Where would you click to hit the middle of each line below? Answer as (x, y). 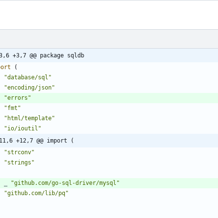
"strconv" (19, 152)
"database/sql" (28, 77)
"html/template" (29, 118)
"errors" (18, 98)
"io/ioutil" (23, 128)
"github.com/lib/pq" (36, 193)
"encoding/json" (29, 87)
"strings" (19, 162)
